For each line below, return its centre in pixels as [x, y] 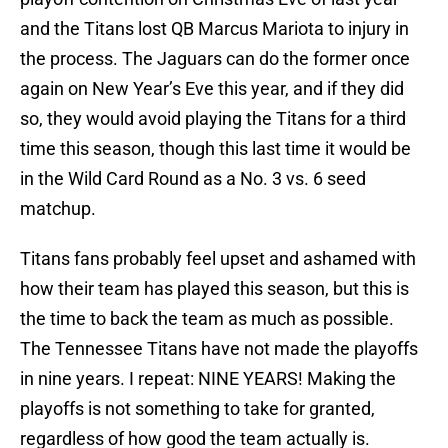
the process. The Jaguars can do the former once [215, 59]
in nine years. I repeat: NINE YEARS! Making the [208, 379]
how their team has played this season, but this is [214, 289]
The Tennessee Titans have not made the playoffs [219, 349]
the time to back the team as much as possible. [207, 319]
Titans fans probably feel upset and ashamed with [218, 259]
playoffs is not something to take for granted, [197, 409]
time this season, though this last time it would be [215, 149]
